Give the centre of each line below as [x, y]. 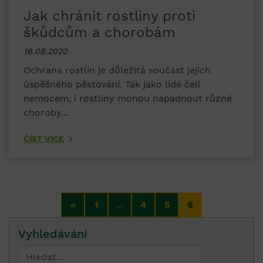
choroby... [46, 113]
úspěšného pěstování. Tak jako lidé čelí [112, 85]
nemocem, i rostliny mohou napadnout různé [128, 99]
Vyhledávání [53, 234]
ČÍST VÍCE [44, 139]
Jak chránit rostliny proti [109, 16]
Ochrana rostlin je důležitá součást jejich [117, 70]
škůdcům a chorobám [100, 33]
